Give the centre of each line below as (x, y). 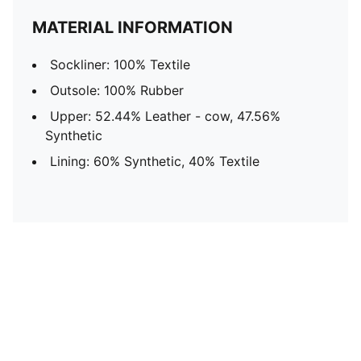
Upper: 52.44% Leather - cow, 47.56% (165, 116)
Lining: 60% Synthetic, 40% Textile (155, 161)
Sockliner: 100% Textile (120, 64)
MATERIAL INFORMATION (133, 27)
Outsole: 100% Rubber (117, 90)
